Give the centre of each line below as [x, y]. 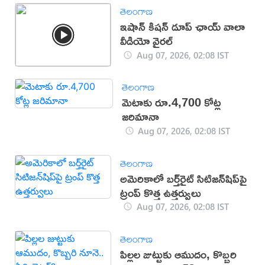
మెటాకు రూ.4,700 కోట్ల [171, 102]
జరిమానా [140, 117]
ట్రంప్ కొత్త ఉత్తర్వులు [161, 192]
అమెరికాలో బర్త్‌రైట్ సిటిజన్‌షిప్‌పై [184, 178]
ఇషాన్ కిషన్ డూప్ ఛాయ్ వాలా [183, 27]
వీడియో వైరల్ [147, 41]
